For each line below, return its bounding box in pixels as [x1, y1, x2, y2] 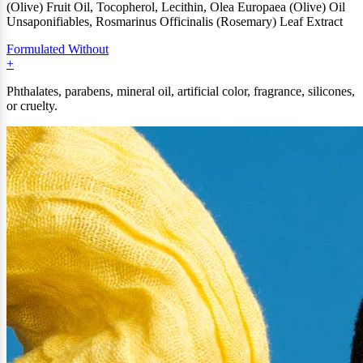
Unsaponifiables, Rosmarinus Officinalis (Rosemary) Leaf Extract [6, 14, 343, 28]
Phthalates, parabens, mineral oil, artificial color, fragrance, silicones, [6, 83, 355, 98]
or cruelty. [6, 98, 58, 113]
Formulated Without [6, 41, 109, 56]
